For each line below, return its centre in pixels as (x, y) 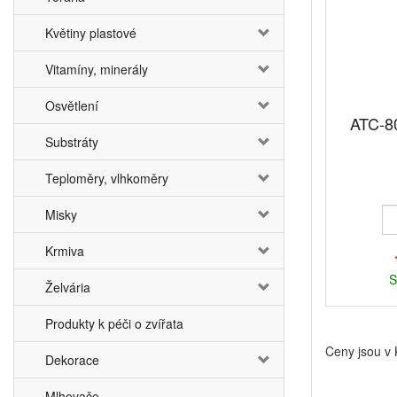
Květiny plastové (91, 33)
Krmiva (65, 251)
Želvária (68, 287)
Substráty (72, 142)
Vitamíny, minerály (97, 69)
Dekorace (72, 360)
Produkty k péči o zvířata (114, 323)
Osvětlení (72, 105)
